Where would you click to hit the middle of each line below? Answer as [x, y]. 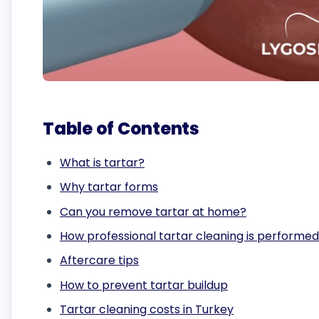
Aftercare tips [99, 261]
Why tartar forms [109, 187]
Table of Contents [121, 129]
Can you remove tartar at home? [153, 211]
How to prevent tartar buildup [144, 285]
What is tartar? [102, 162]
